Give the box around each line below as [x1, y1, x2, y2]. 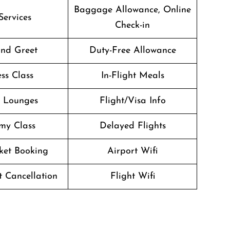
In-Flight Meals [101, 71, 164, 81]
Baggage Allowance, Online [74, 5, 191, 15]
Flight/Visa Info [99, 96, 166, 106]
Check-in [115, 21, 150, 30]
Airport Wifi [107, 146, 158, 156]
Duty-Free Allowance [89, 46, 176, 55]
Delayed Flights [99, 121, 166, 131]
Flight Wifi [110, 171, 155, 181]
